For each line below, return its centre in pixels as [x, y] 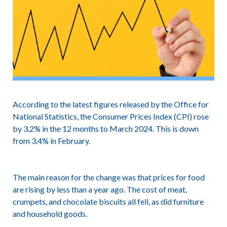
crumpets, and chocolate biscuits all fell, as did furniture [108, 201]
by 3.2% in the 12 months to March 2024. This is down [105, 128]
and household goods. [50, 214]
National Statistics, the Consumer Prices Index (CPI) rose [110, 116]
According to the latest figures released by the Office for [110, 104]
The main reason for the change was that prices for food [108, 177]
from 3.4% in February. [51, 141]
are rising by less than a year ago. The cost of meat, [100, 189]
